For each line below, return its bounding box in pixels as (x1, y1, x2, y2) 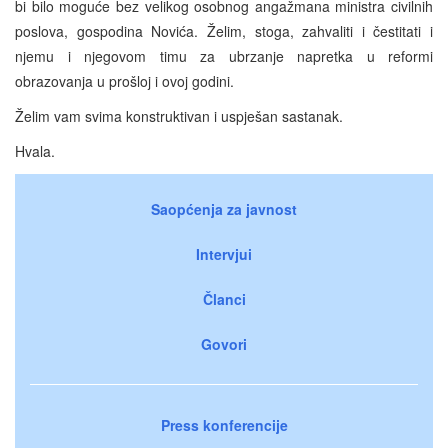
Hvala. (15, 140, 55, 161)
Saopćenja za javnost (151, 198, 297, 219)
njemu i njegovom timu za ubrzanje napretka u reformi (15, 45, 433, 66)
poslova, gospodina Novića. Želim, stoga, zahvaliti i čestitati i (15, 20, 433, 41)
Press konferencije (160, 414, 288, 435)
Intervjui (196, 243, 252, 264)
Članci (202, 288, 246, 309)
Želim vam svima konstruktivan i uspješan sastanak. (15, 105, 343, 126)
